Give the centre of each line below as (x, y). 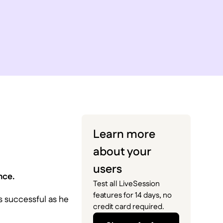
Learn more (124, 135)
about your (122, 152)
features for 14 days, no (133, 196)
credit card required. (129, 207)
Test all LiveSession (127, 184)
